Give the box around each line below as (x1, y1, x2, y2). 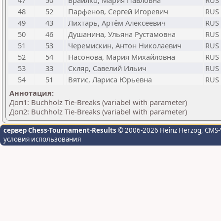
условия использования (3, 135, 81, 144)
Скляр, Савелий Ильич (68, 63, 147, 73)
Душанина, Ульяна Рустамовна (68, 29, 176, 39)
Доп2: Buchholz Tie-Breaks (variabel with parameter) (9, 107, 187, 116)
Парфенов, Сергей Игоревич (68, 6, 168, 16)
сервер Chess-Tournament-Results (3, 126, 116, 135)
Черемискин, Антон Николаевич (68, 40, 182, 50)
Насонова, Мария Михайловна (68, 52, 175, 62)
